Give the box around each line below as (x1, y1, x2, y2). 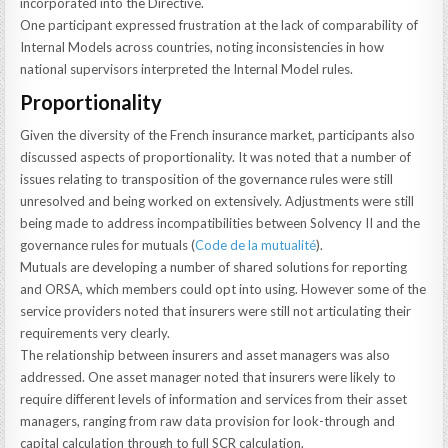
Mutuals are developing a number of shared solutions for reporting (20, 258, 408, 275)
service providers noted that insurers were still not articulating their (20, 302, 412, 319)
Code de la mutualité (195, 236, 317, 253)
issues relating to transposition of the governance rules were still (20, 170, 394, 187)
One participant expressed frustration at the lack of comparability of (20, 16, 419, 33)
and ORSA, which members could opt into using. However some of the (20, 280, 427, 297)
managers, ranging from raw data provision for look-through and (20, 412, 396, 429)
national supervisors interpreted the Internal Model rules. (20, 60, 354, 77)
